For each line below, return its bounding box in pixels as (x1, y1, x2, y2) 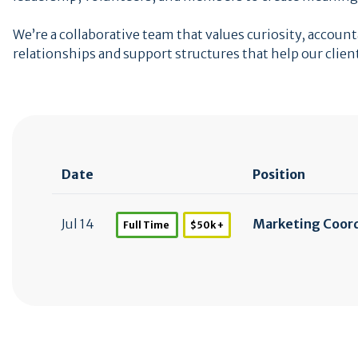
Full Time (123, 219, 171, 231)
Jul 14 (62, 216, 94, 232)
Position (253, 166, 305, 182)
